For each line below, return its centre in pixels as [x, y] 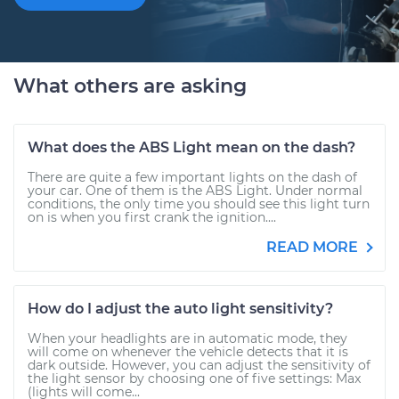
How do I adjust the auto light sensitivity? [180, 309]
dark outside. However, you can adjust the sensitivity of [199, 365]
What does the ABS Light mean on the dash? [191, 147]
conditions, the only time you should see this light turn [199, 204]
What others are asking [130, 86]
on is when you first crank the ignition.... [152, 217]
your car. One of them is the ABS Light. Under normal [195, 191]
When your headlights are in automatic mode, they [187, 338]
